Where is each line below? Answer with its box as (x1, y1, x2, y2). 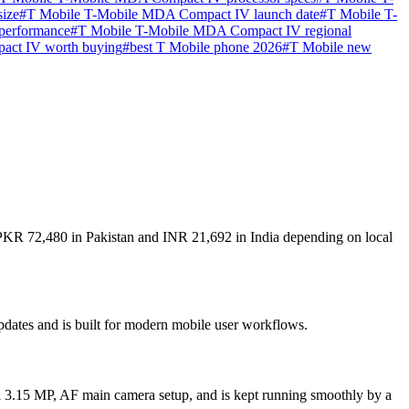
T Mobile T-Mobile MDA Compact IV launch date (26, 6, 320, 23)
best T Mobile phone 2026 (130, 39, 282, 56)
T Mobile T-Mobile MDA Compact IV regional (78, 23, 351, 39)
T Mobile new (289, 39, 372, 56)
